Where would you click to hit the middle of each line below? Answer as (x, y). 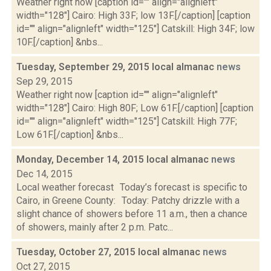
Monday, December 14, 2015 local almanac (114, 159)
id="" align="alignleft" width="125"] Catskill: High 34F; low (135, 29)
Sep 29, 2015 (44, 81)
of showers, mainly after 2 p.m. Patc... (95, 227)
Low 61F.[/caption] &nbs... (70, 135)
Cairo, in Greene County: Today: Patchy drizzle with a (128, 201)
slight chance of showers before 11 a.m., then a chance (132, 214)
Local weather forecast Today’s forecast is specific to (132, 187)
